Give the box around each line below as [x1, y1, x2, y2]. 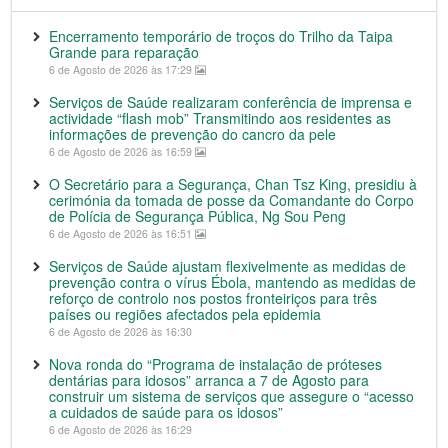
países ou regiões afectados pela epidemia [49, 304, 321, 324]
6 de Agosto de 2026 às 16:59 [49, 144, 195, 159]
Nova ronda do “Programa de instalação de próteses [49, 354, 382, 374]
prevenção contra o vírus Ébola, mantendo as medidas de [49, 272, 416, 292]
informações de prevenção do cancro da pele [49, 124, 336, 144]
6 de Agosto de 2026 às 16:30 [49, 324, 192, 339]
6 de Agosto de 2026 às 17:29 [49, 62, 195, 77]
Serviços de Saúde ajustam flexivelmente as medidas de [49, 256, 406, 276]
